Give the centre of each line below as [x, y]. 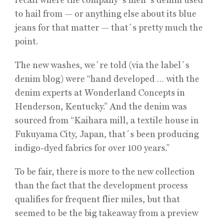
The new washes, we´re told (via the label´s [102, 65]
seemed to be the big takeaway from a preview [107, 213]
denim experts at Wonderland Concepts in [100, 92]
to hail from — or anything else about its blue [106, 14]
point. [26, 41]
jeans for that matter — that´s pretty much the [109, 27]
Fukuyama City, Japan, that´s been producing [107, 134]
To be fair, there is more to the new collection [105, 171]
